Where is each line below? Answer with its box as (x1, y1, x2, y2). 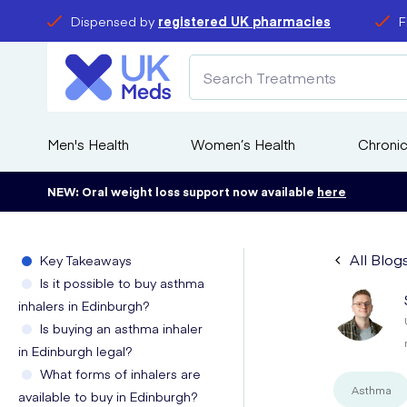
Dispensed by (71, 12, 158, 30)
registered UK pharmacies (158, 12, 331, 30)
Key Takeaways (40, 251, 132, 269)
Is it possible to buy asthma (40, 273, 204, 292)
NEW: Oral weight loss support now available (47, 184, 317, 199)
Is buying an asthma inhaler (40, 319, 203, 337)
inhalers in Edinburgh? (18, 296, 150, 314)
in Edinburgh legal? (18, 342, 133, 360)
